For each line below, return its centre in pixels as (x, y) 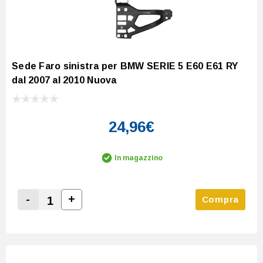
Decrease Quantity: (70, 214)
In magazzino (139, 158)
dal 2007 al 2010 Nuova (64, 80)
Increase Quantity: (111, 213)
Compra (220, 200)
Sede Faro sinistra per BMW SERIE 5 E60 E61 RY (125, 66)
